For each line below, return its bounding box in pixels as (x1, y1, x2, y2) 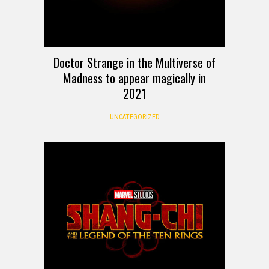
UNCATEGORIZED (109, 113, 160, 122)
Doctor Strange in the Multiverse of (53, 53, 216, 72)
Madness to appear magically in (63, 69, 206, 88)
